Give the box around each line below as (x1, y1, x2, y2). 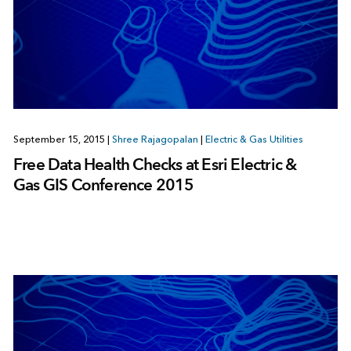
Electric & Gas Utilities (204, 133, 303, 145)
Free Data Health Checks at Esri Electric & (13, 154, 297, 174)
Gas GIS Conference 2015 (13, 174, 194, 194)
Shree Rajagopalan (111, 133, 198, 145)
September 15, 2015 (13, 133, 107, 145)
